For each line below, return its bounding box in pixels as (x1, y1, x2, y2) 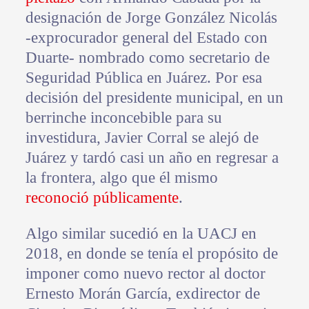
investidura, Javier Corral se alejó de (25, 129, 259, 147)
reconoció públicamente (25, 189, 179, 207)
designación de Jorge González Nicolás (25, 9, 277, 27)
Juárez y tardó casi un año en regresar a (25, 149, 279, 167)
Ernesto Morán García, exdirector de (25, 285, 260, 303)
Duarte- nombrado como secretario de (25, 49, 270, 67)
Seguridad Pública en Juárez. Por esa (25, 69, 262, 87)
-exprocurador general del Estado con (25, 29, 268, 47)
